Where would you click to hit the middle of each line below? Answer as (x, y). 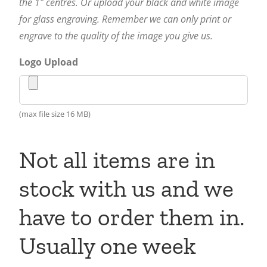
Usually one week (108, 246)
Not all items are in (117, 160)
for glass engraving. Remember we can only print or (125, 19)
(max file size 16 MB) (55, 114)
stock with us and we (126, 189)
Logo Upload (49, 62)
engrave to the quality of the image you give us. (116, 36)
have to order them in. (132, 217)
